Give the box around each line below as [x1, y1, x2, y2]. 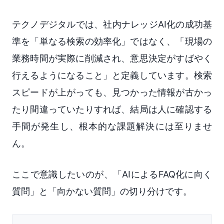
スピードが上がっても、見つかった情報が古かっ [12, 87, 212, 98]
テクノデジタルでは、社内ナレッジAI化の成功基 [12, 19, 212, 30]
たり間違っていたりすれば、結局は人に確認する [12, 104, 212, 115]
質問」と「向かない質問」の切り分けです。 [12, 186, 192, 197]
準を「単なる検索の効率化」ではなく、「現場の [12, 36, 212, 47]
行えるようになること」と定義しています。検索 [12, 70, 212, 81]
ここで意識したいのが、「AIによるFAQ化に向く [12, 169, 212, 180]
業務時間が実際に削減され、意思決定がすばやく [12, 53, 212, 64]
